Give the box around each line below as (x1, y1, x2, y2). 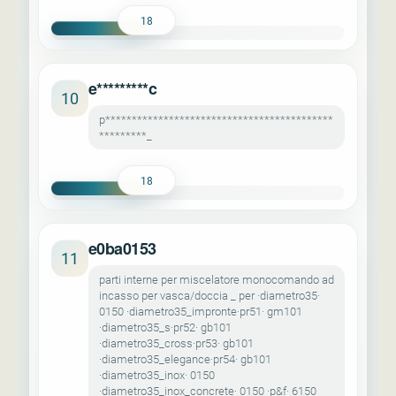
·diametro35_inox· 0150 (99, 367, 215, 383)
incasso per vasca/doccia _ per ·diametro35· (99, 287, 320, 303)
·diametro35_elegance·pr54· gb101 (99, 351, 271, 367)
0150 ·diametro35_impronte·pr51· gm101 (99, 303, 302, 319)
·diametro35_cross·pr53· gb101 (99, 335, 254, 351)
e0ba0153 (88, 237, 156, 260)
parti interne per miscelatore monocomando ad (99, 271, 334, 287)
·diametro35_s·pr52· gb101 (99, 319, 232, 335)
